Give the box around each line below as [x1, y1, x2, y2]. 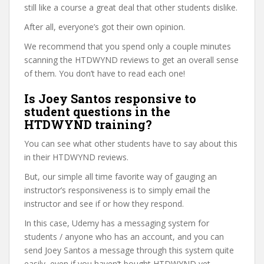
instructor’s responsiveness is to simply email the [24, 184, 210, 196]
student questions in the [24, 104, 170, 119]
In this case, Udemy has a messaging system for [24, 217, 209, 229]
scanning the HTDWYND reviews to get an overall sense [24, 54, 239, 65]
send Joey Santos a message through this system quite [24, 245, 234, 256]
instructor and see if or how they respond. [24, 198, 184, 209]
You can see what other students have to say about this [24, 138, 237, 149]
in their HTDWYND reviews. [24, 151, 128, 163]
